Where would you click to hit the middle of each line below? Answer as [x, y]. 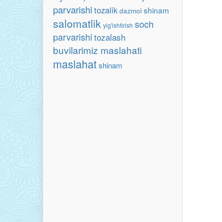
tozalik [106, 10]
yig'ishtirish [118, 25]
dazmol [131, 11]
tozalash [110, 37]
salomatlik [77, 23]
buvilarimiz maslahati [97, 50]
